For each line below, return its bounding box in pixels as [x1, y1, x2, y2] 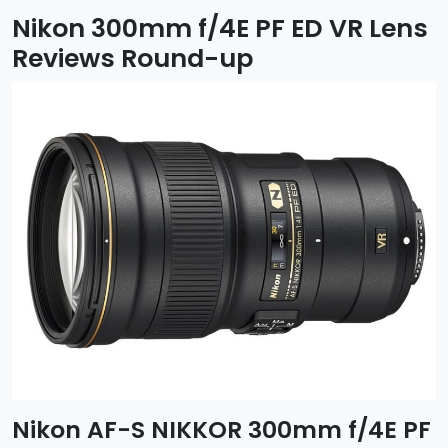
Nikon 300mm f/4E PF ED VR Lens [12, 11, 428, 46]
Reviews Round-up [12, 41, 253, 76]
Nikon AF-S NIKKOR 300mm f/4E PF [12, 413, 431, 446]
